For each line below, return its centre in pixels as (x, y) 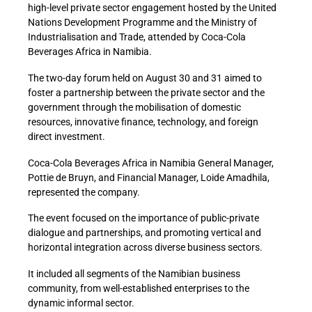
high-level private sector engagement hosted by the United (152, 8)
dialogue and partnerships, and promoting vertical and (145, 233)
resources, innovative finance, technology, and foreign (143, 122)
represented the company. (84, 192)
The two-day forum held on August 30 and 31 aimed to (145, 78)
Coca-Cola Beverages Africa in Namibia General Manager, (151, 163)
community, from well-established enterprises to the (139, 289)
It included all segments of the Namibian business (134, 274)
